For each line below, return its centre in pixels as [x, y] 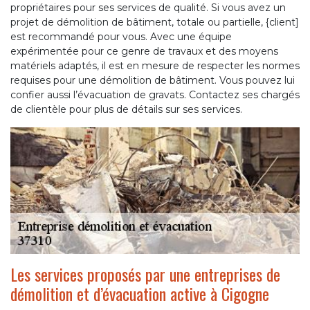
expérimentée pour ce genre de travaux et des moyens [144, 52]
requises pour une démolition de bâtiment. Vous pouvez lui [153, 81]
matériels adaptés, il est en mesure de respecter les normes [155, 66]
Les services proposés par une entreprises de [145, 274]
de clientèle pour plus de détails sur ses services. [126, 110]
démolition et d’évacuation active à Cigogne [140, 293]
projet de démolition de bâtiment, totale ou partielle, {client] [155, 22]
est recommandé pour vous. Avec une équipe [121, 37]
